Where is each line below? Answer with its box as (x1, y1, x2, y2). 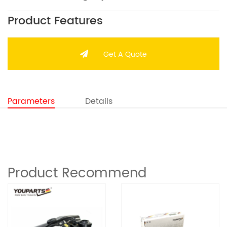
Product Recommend (8, 163, 146, 185)
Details (85, 94, 112, 108)
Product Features (8, 11, 103, 30)
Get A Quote (103, 48, 147, 60)
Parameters (8, 94, 55, 108)
